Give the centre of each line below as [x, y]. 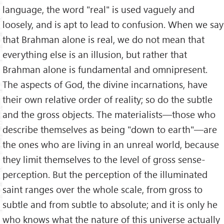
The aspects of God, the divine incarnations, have [105, 84]
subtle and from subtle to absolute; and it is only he [110, 204]
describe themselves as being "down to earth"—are [110, 129]
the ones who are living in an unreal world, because [111, 144]
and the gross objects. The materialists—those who [109, 114]
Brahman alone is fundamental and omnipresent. [105, 69]
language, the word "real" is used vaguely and [98, 9]
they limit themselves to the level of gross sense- [104, 159]
